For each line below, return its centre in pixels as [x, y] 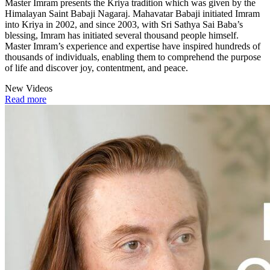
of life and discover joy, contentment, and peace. [96, 67]
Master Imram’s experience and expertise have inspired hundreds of [133, 46]
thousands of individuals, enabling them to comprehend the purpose [133, 57]
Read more [26, 99]
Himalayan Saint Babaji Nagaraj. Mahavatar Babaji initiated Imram [132, 13]
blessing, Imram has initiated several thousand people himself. [123, 35]
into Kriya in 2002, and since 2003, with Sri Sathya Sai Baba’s [124, 24]
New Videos [29, 88]
